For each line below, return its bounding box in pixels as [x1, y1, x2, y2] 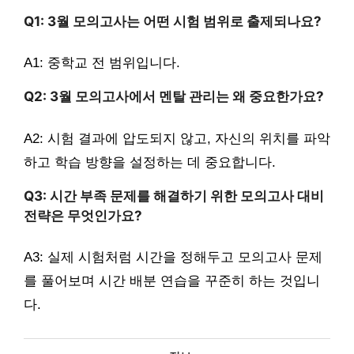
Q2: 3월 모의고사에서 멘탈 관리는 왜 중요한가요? [24, 88, 324, 105]
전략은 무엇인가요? [24, 207, 142, 224]
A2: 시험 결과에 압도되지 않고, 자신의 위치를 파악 [24, 130, 330, 146]
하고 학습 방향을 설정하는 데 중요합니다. [24, 154, 276, 170]
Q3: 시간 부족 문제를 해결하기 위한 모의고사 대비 [24, 187, 324, 204]
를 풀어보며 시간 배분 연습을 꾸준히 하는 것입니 [24, 273, 320, 289]
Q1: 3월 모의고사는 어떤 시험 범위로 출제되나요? [24, 13, 322, 29]
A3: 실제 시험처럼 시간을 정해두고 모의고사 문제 [24, 250, 322, 265]
